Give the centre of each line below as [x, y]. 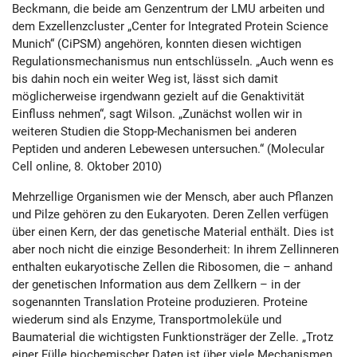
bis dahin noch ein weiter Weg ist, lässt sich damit [145, 79]
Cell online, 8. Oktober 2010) [87, 167]
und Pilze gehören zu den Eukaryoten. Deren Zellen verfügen [170, 214]
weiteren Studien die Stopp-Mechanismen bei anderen [154, 131]
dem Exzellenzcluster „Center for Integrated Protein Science [170, 26]
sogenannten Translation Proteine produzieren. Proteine [160, 302]
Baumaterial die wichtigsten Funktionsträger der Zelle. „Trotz [173, 337]
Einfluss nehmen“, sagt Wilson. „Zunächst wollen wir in [157, 114]
